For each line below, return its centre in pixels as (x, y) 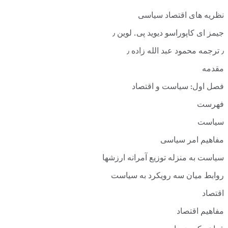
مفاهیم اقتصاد (200, 212)
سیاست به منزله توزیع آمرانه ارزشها (163, 159)
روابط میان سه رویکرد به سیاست (167, 177)
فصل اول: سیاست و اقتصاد (178, 88)
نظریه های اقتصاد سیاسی (181, 16)
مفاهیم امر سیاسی (192, 141)
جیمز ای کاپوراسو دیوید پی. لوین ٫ (169, 34)
